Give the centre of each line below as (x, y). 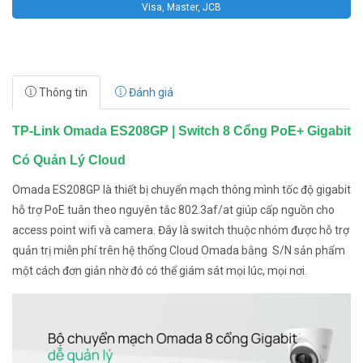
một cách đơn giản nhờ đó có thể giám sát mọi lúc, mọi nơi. (160, 271)
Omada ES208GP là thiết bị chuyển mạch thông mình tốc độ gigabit (181, 190)
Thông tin (62, 92)
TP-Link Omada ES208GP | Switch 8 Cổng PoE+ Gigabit (181, 131)
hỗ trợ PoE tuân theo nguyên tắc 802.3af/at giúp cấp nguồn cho (173, 210)
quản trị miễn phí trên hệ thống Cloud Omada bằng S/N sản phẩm (179, 250)
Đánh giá (150, 92)
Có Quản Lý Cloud (69, 160)
